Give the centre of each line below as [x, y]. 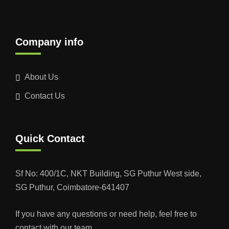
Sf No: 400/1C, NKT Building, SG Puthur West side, [108, 173]
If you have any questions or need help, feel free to [106, 214]
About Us [41, 77]
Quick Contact [50, 138]
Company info [49, 42]
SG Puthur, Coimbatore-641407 [72, 187]
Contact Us [45, 96]
